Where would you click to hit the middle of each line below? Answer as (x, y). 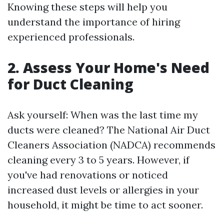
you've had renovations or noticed (88, 175)
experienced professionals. (71, 37)
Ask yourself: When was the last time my (103, 115)
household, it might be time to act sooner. (105, 205)
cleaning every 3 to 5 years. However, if (98, 160)
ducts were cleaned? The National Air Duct (109, 130)
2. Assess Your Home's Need (108, 67)
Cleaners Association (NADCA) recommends (111, 145)
